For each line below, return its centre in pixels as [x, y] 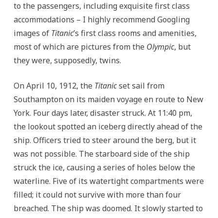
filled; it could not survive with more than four [97, 194]
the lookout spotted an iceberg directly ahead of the [108, 126]
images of [32, 33]
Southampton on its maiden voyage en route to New [109, 99]
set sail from [141, 85]
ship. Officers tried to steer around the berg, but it [105, 140]
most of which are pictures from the [80, 46]
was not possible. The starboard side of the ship [102, 154]
